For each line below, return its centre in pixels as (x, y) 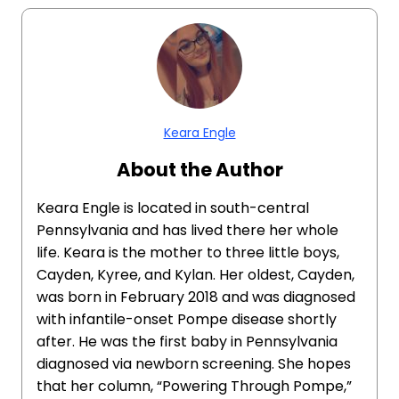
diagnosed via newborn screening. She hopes (194, 364)
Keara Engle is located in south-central (173, 208)
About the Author (199, 170)
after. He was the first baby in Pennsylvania (187, 342)
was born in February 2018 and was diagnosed (196, 297)
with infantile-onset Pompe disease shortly (187, 319)
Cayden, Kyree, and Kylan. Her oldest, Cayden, (195, 275)
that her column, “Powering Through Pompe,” (194, 386)
